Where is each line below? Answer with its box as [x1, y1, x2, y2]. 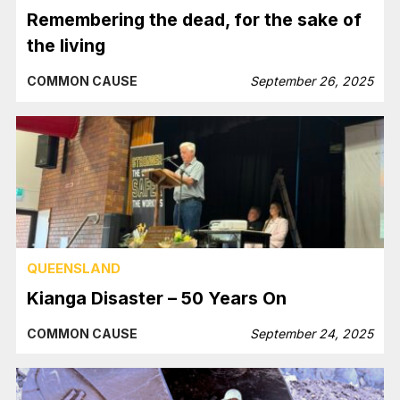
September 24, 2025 [249, 325, 373, 341]
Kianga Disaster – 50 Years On [27, 287, 287, 309]
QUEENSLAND [27, 260, 121, 278]
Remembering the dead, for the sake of [27, 9, 362, 31]
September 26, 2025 [249, 73, 373, 89]
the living [27, 35, 106, 57]
